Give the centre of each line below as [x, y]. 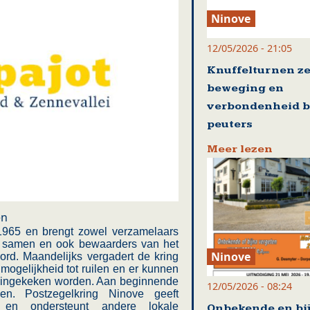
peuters [229, 124]
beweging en [245, 88]
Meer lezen [239, 149]
